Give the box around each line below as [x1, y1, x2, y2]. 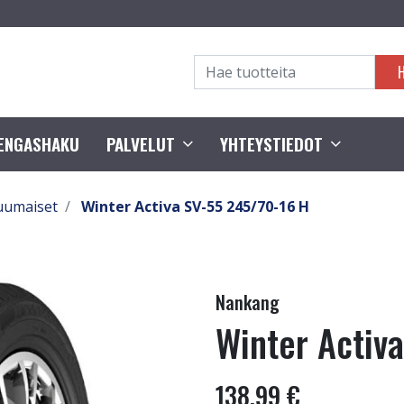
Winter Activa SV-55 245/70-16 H [81, 197, 309, 216]
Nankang [216, 289, 280, 316]
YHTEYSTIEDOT [220, 131, 323, 157]
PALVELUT [106, 131, 175, 157]
